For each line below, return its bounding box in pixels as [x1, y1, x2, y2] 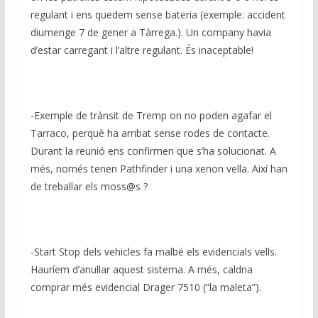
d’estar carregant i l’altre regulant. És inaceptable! [30, 43, 253, 57]
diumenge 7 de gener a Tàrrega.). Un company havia [30, 26, 271, 40]
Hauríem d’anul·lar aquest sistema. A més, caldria [30, 263, 253, 277]
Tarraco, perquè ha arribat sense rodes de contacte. [30, 126, 270, 141]
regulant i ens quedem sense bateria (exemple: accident [30, 8, 285, 22]
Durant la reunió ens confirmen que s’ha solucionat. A [30, 144, 276, 158]
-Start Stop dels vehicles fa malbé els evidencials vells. [30, 245, 277, 259]
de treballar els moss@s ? [30, 180, 148, 194]
